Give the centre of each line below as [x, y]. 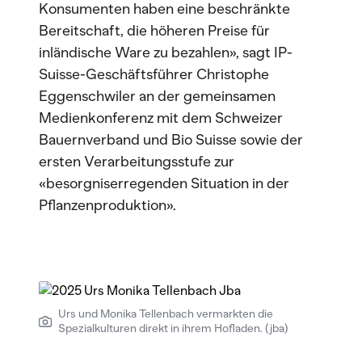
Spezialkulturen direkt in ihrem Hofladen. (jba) [173, 328]
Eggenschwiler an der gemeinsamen [157, 96]
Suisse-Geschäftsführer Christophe [154, 74]
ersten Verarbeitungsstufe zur [137, 162]
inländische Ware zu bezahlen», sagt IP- [166, 53]
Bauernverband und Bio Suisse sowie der [171, 140]
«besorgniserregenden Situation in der [164, 183]
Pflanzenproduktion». [107, 205]
